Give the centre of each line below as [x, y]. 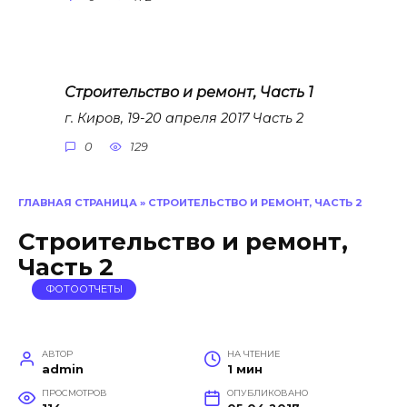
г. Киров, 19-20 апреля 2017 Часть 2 [184, 118]
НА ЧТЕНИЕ [253, 353]
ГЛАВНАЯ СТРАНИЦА [78, 203]
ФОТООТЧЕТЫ [84, 289]
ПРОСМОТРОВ [74, 392]
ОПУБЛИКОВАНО [267, 392]
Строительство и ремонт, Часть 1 [189, 92]
